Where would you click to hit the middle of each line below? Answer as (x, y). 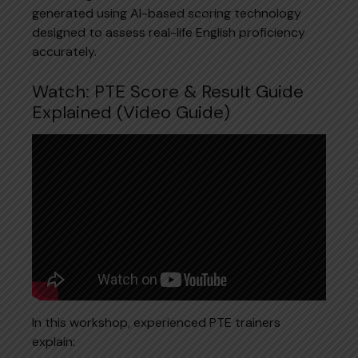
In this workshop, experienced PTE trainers (156, 322)
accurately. (64, 51)
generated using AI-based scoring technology (167, 13)
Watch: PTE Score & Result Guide (168, 91)
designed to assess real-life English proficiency (169, 32)
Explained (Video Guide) (131, 112)
